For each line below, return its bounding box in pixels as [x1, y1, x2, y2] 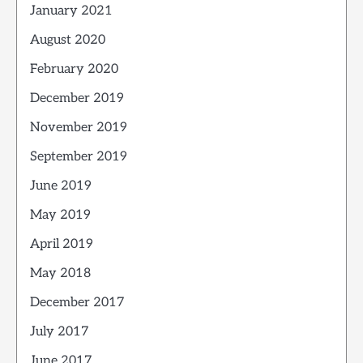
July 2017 [30, 324, 89, 340]
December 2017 [30, 295, 125, 310]
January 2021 [30, 3, 113, 19]
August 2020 [30, 32, 105, 48]
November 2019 [30, 120, 127, 135]
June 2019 [30, 178, 92, 194]
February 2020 [30, 62, 118, 77]
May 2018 [30, 266, 91, 281]
